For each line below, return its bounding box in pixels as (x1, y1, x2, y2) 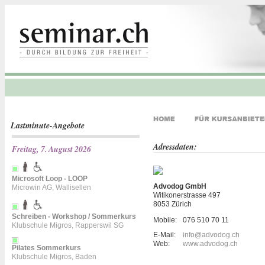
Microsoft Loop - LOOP (12, 174, 88, 183)
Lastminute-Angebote (11, 119, 85, 131)
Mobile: (153, 216, 177, 224)
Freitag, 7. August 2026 (12, 143, 91, 155)
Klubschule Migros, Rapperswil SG (12, 221, 124, 230)
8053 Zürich (153, 200, 192, 208)
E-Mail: (153, 231, 176, 239)
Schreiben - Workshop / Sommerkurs (12, 212, 136, 221)
